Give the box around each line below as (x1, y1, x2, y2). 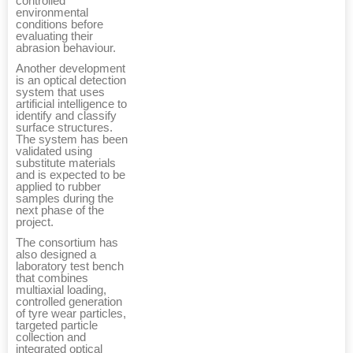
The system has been (16, 133, 128, 147)
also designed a (16, 248, 96, 262)
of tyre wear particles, (16, 307, 126, 321)
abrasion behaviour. (16, 42, 116, 55)
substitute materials (16, 157, 116, 170)
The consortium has (16, 236, 118, 250)
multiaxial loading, (16, 284, 106, 297)
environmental (16, 6, 88, 20)
